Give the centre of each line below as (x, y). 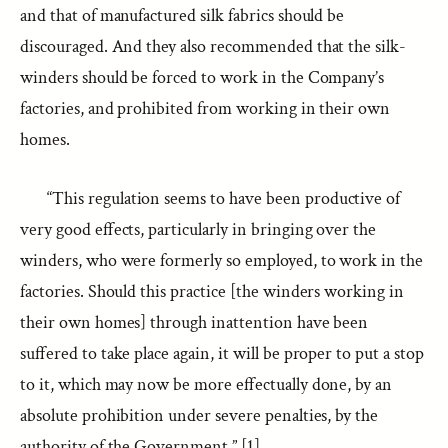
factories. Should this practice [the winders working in (212, 291)
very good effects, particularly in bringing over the (198, 229)
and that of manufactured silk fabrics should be (182, 15)
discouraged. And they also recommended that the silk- (213, 46)
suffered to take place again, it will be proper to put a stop (222, 353)
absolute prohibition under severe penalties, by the (199, 415)
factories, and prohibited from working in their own (205, 108)
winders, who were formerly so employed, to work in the (222, 260)
